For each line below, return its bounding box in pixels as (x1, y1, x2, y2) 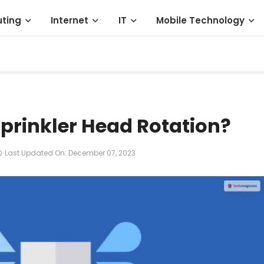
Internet (51, 14, 89, 27)
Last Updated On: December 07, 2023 (5, 148, 136, 158)
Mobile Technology (156, 14, 245, 27)
